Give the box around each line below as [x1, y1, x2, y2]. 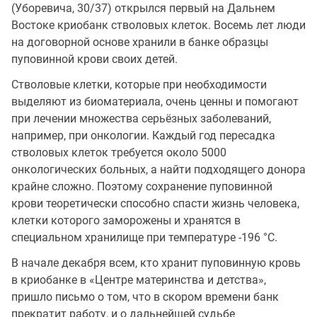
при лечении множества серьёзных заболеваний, [11, 112, 271, 126]
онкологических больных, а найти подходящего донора [11, 163, 306, 177]
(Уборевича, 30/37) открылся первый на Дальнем [11, 1, 275, 16]
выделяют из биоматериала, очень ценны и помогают [11, 95, 299, 109]
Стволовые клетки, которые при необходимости [11, 78, 267, 92]
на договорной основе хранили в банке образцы [11, 35, 268, 50]
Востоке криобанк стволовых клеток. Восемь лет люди [11, 18, 306, 33]
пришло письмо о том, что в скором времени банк [11, 290, 279, 304]
